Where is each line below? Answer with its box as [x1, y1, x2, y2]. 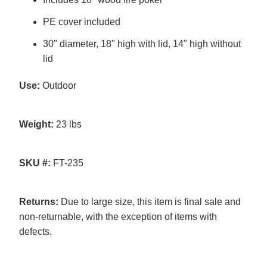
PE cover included [42, 17, 120, 27]
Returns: [18, 197, 58, 207]
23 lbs [53, 119, 82, 130]
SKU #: [18, 158, 51, 169]
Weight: [18, 119, 54, 130]
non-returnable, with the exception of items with [18, 212, 217, 222]
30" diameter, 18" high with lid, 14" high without [42, 39, 241, 49]
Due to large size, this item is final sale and [58, 197, 241, 207]
